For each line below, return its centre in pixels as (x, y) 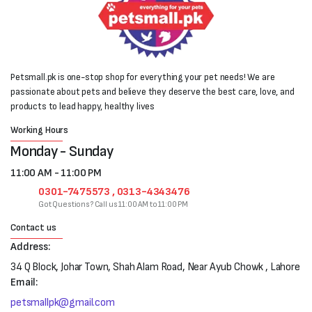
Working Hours (40, 130)
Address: (30, 247)
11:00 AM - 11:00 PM (56, 173)
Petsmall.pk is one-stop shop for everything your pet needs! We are (143, 77)
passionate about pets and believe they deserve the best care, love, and (153, 91)
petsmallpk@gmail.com (63, 302)
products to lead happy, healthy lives (83, 106)
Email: (24, 282)
